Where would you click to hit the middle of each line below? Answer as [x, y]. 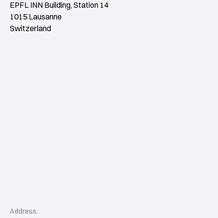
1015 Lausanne [36, 16]
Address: [24, 211]
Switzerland [30, 28]
